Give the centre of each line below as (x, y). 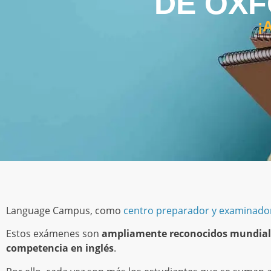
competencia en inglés (60, 248)
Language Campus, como (65, 211)
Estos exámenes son (54, 234)
